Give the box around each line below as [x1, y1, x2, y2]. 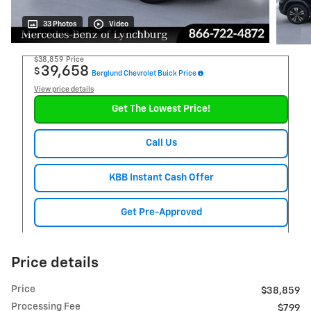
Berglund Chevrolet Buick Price [92, 69, 196, 77]
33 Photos [43, 20, 77, 28]
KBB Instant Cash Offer [108, 173, 214, 183]
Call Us [145, 138, 177, 149]
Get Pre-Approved [120, 207, 202, 217]
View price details [34, 85, 94, 93]
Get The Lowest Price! [112, 103, 210, 114]
